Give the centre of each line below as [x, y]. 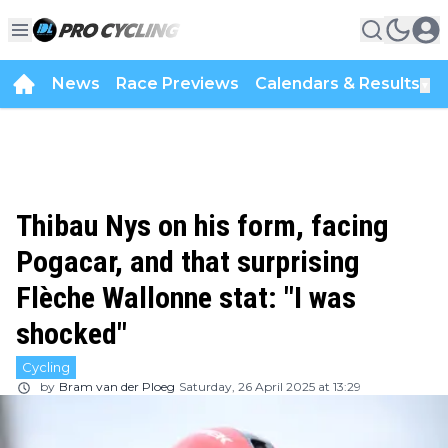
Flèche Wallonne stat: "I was [186, 297]
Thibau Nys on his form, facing [202, 225]
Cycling [46, 367]
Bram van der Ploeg [117, 386]
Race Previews [177, 83]
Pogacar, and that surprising [188, 261]
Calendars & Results [337, 83]
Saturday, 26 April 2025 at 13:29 [270, 386]
